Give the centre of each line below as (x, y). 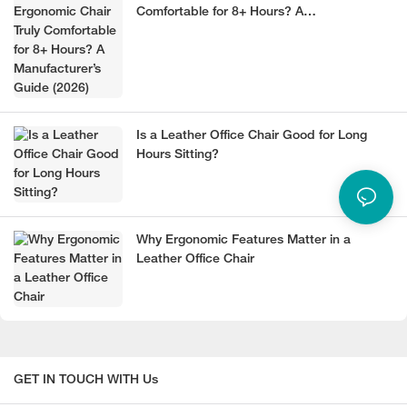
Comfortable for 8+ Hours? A (220, 13)
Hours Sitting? (178, 155)
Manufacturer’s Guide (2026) (219, 32)
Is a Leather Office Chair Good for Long (252, 136)
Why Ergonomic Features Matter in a (243, 241)
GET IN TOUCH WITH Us (86, 381)
